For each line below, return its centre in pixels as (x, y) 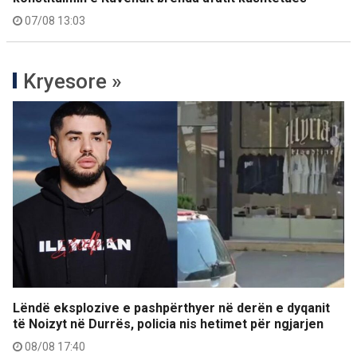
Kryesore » (73, 81)
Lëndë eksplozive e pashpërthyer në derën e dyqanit (171, 308)
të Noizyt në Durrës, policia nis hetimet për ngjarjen (168, 324)
